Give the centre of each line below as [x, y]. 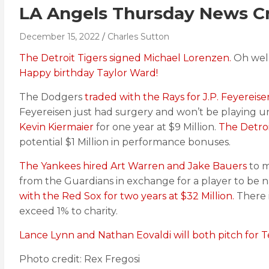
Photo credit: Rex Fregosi [80, 259]
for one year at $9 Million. [156, 127]
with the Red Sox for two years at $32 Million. [127, 196]
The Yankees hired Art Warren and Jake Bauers [133, 166]
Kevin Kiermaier [56, 127]
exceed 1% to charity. [68, 211]
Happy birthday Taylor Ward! [89, 73]
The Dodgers [52, 97]
